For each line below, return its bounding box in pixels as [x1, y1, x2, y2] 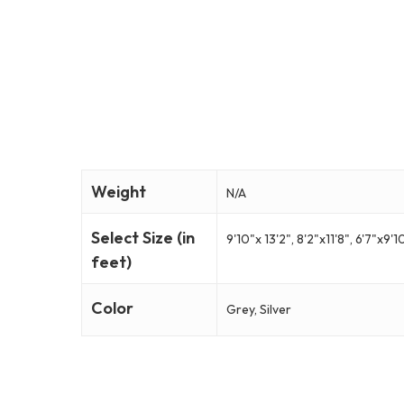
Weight [91, 181, 146, 203]
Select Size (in [91, 227, 195, 249]
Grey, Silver [226, 301, 291, 318]
